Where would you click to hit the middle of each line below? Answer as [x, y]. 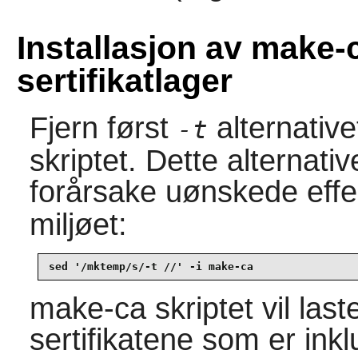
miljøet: [78, 224]
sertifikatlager [124, 80]
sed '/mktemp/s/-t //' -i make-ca [151, 267]
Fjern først [103, 127]
